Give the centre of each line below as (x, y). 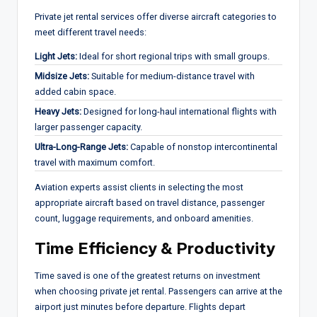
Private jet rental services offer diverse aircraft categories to (156, 16)
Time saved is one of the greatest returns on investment (148, 275)
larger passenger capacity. (88, 127)
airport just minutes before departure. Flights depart (140, 306)
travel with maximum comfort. (95, 162)
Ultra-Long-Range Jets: (81, 146)
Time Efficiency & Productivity (155, 248)
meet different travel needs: (91, 32)
